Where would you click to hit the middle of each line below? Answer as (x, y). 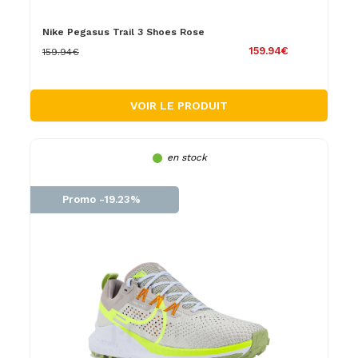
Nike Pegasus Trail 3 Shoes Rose (123, 32)
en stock (187, 157)
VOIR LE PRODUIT (179, 105)
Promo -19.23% (102, 199)
